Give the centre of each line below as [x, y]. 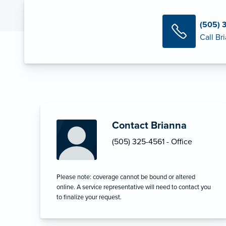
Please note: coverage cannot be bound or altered [126, 177]
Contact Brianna [149, 125]
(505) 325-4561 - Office [152, 142]
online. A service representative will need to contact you [134, 187]
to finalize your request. [89, 197]
